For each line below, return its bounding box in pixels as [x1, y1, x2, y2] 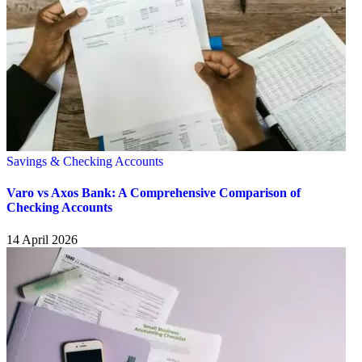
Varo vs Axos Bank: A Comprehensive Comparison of [6, 186, 301, 200]
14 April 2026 [6, 232, 78, 246]
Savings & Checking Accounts [6, 154, 163, 169]
